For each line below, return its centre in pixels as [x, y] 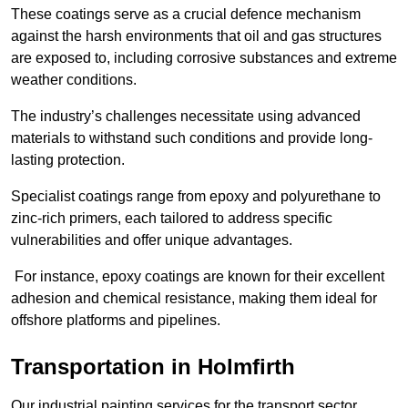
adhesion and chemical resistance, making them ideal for [194, 299]
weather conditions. [76, 80]
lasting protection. [68, 160]
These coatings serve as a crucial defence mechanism [186, 15]
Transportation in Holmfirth [153, 367]
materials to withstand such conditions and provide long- [192, 138]
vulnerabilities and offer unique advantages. [152, 240]
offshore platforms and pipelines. [116, 321]
